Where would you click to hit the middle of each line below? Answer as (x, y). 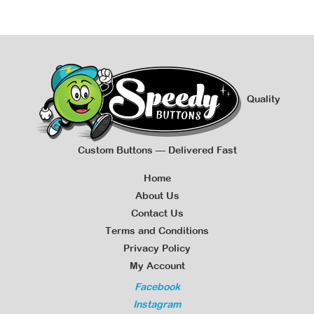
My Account (157, 266)
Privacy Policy (157, 248)
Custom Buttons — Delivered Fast (157, 150)
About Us (157, 196)
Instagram (157, 304)
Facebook (157, 287)
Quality (262, 98)
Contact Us (157, 213)
